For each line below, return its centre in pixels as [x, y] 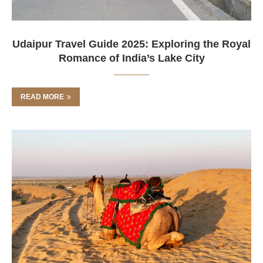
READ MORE [42, 97]
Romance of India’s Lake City [131, 58]
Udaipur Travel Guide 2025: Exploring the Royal [131, 44]
